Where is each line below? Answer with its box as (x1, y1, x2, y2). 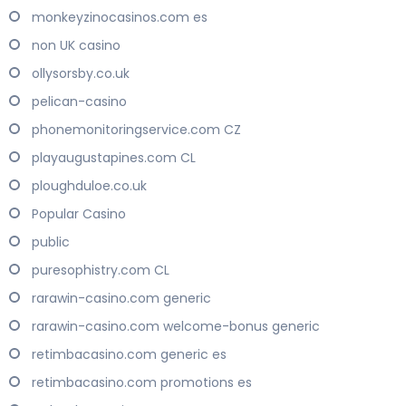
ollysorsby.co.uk (32, 64, 130, 83)
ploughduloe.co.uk (32, 177, 147, 196)
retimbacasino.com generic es (32, 345, 227, 364)
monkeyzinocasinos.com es (32, 8, 208, 27)
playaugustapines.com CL (32, 149, 196, 168)
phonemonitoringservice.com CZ (32, 121, 241, 140)
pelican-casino (32, 92, 127, 111)
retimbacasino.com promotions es (32, 373, 252, 392)
